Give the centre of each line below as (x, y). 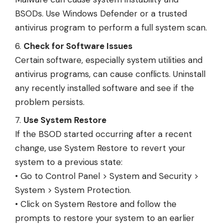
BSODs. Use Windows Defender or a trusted (101, 14)
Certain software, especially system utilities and (109, 60)
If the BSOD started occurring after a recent (103, 134)
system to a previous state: (69, 162)
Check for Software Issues (78, 46)
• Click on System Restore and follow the (96, 204)
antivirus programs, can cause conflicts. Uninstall (110, 74)
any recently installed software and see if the (104, 88)
